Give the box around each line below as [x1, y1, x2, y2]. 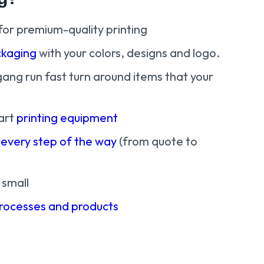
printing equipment [16, 110, 118, 126]
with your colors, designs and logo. [37, 45, 220, 61]
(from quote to [117, 134, 198, 149]
